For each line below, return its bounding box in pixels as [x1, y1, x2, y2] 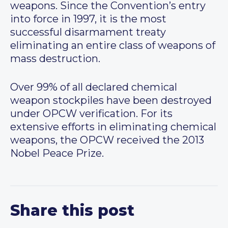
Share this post [10, 201, 134, 220]
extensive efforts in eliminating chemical [10, 121, 216, 133]
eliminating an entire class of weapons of [10, 39, 215, 52]
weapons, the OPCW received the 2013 [10, 134, 204, 147]
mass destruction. [10, 52, 100, 65]
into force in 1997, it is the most [10, 13, 166, 25]
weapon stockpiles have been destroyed [10, 94, 212, 107]
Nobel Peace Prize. [10, 147, 104, 160]
